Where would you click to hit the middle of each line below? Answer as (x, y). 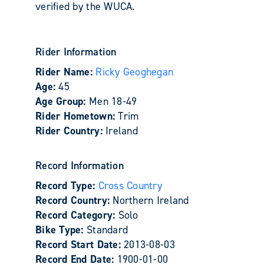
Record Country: (74, 200)
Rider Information (76, 52)
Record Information (80, 165)
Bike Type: (61, 230)
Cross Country (130, 185)
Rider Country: (71, 131)
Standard (107, 230)
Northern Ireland (151, 200)
